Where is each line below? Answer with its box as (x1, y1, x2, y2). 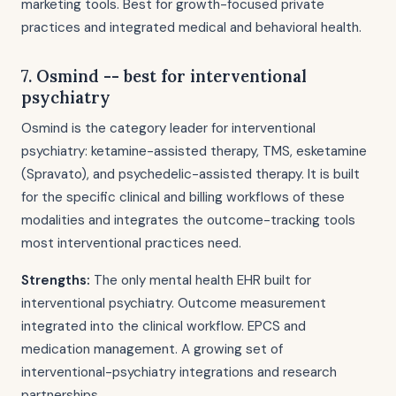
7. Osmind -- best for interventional (21, 65, 307, 87)
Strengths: (21, 271, 90, 289)
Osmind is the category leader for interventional (21, 119, 316, 137)
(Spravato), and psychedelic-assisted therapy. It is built (21, 165, 360, 183)
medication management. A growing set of (21, 340, 283, 358)
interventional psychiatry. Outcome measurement (21, 294, 326, 312)
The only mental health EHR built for (90, 271, 311, 289)
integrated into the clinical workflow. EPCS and (21, 317, 306, 335)
